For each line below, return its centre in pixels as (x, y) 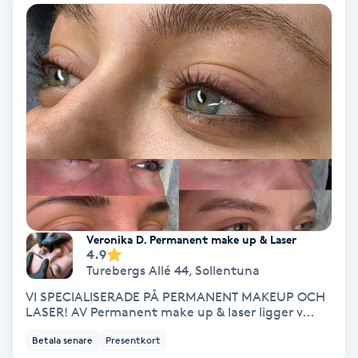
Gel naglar (40, 131)
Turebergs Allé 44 (137, 271)
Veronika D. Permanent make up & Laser (191, 240)
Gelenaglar (42, 175)
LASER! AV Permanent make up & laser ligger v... (170, 312)
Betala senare (62, 340)
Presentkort (133, 340)
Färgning (36, 22)
